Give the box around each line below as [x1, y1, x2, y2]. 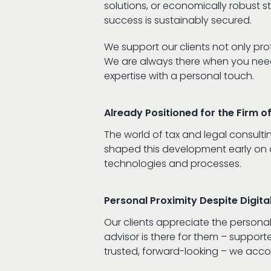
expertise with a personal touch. [104, 69, 254, 83]
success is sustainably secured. [104, 13, 252, 27]
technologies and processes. [104, 157, 241, 171]
